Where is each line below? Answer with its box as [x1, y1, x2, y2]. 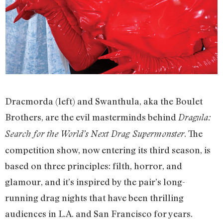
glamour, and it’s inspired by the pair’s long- [5, 176, 185, 187]
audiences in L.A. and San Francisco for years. [5, 208, 193, 219]
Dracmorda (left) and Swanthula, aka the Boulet [5, 95, 203, 107]
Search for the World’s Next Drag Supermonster [5, 128, 184, 139]
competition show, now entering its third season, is [5, 144, 211, 155]
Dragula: [178, 111, 211, 122]
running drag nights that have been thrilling [5, 192, 184, 203]
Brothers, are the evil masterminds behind [5, 111, 178, 122]
